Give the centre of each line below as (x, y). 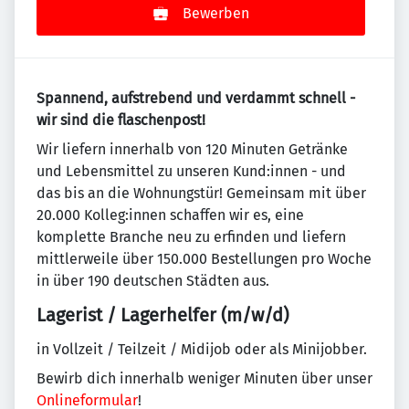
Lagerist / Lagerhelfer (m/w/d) (163, 315)
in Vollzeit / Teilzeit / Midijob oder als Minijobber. (202, 349)
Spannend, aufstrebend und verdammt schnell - (196, 98)
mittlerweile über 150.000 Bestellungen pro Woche (204, 259)
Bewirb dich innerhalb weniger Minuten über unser (204, 378)
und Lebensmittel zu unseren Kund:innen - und (191, 171)
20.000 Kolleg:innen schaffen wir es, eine (170, 215)
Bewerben (215, 13)
